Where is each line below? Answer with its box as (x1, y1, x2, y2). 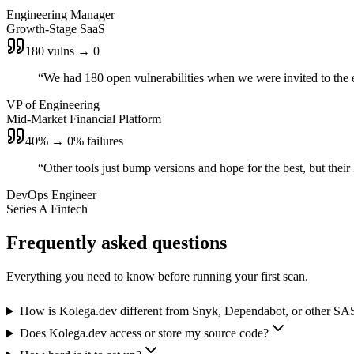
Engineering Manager (6, 8, 115, 22)
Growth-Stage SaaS (6, 22, 105, 36)
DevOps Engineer (6, 188, 96, 202)
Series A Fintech (6, 202, 88, 217)
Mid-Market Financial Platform (6, 112, 161, 126)
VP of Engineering (6, 98, 100, 112)
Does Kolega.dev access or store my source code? (19, 326, 269, 341)
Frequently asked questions (6, 232, 227, 254)
